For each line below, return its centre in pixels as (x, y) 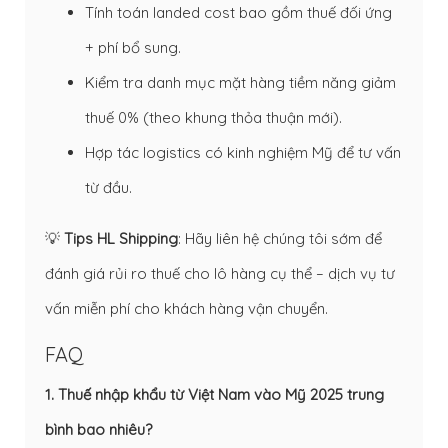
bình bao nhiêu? (98, 429)
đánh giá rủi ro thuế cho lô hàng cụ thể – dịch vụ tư (220, 273)
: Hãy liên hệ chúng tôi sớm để (280, 238)
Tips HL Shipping (121, 238)
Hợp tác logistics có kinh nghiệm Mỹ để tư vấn (243, 152)
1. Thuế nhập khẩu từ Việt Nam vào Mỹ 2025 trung (214, 394)
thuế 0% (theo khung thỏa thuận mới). (213, 117)
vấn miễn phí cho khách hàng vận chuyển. (186, 308)
